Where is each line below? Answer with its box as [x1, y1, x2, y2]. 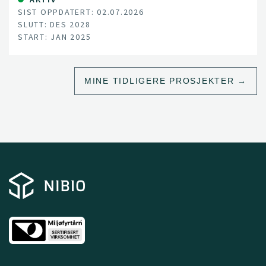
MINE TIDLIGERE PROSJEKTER [84, 76, 235, 85]
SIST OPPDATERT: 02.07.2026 [18, 7, 144, 17]
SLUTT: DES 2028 [18, 19, 91, 30]
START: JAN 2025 [18, 31, 91, 42]
